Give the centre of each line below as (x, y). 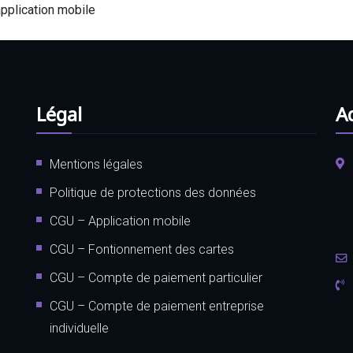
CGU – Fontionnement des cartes (142, 249)
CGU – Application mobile (120, 221)
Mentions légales (96, 164)
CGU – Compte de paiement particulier (156, 277)
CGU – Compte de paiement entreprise (157, 306)
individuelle (79, 328)
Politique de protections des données (153, 192)
